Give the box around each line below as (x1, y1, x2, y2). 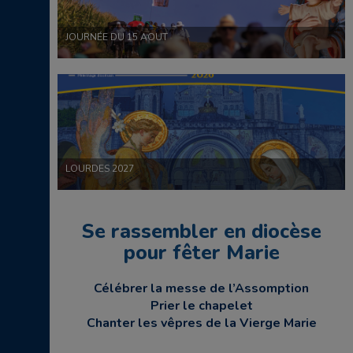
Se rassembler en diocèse (81, 218, 321, 245)
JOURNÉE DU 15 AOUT (65, 31, 168, 43)
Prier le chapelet (150, 297, 253, 314)
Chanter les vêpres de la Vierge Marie (86, 314, 317, 332)
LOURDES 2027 (65, 162, 134, 175)
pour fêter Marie (123, 240, 280, 266)
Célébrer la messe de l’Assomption (94, 280, 309, 297)
